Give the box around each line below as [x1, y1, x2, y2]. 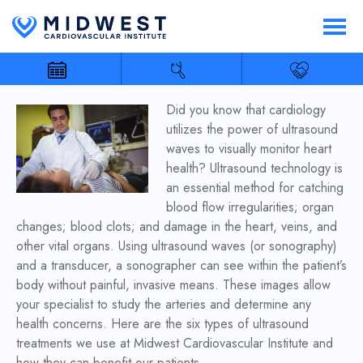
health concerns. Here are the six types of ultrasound [15, 314, 309, 333]
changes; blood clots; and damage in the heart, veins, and [15, 217, 337, 236]
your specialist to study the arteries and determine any [15, 295, 311, 314]
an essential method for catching [166, 178, 344, 197]
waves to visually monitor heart [166, 139, 332, 158]
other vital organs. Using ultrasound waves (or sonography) [15, 237, 337, 255]
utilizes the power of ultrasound [166, 120, 339, 139]
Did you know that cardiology [166, 100, 327, 119]
